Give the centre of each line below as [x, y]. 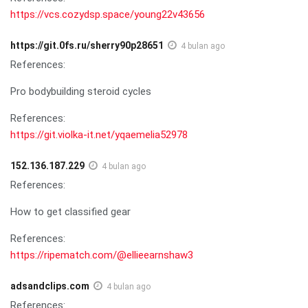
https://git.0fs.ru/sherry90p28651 [87, 45]
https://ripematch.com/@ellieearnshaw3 [102, 255]
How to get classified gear [70, 211]
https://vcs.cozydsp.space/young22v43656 [108, 14]
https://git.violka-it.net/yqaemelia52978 [99, 134]
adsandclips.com [50, 286]
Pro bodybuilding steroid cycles [81, 91]
